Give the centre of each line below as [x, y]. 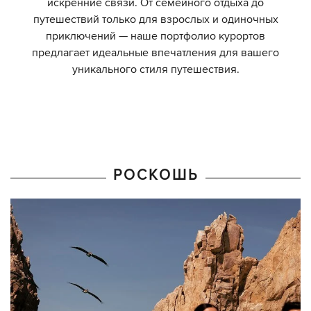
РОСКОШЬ [155, 175]
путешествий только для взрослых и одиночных [155, 19]
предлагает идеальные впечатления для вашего [155, 53]
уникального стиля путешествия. [155, 69]
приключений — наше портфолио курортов [155, 36]
